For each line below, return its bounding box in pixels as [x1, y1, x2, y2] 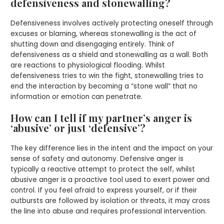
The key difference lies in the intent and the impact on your [10, 143, 213, 153]
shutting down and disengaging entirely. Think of [10, 39, 175, 49]
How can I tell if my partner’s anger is [10, 111, 192, 125]
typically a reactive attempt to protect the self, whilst [10, 164, 195, 174]
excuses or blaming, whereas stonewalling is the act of [10, 29, 197, 39]
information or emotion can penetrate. [10, 92, 143, 102]
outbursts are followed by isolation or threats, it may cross [10, 196, 210, 206]
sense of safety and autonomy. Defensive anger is [10, 154, 184, 164]
